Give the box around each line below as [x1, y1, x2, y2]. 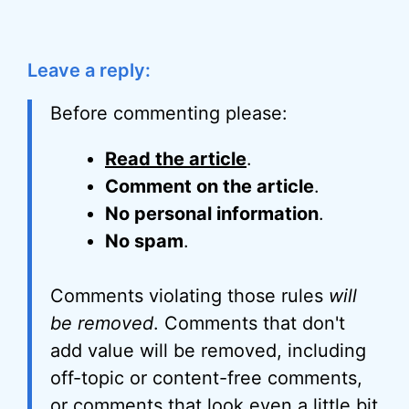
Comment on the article [105, 175, 314, 197]
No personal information [105, 203, 319, 225]
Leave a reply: [27, 59, 151, 81]
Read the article [105, 148, 246, 170]
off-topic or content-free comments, [50, 367, 362, 389]
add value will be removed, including [50, 340, 366, 362]
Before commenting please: [50, 102, 288, 124]
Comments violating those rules [50, 285, 329, 307]
